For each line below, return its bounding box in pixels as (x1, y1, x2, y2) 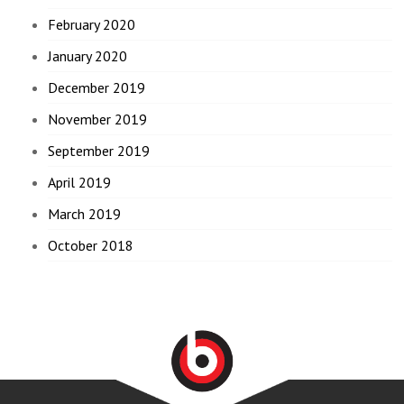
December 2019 (48, 78, 146, 97)
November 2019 (48, 110, 148, 129)
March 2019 (48, 205, 122, 224)
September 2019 (48, 142, 151, 161)
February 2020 (48, 15, 136, 34)
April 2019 (48, 173, 112, 192)
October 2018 (48, 236, 134, 255)
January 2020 (48, 47, 128, 66)
